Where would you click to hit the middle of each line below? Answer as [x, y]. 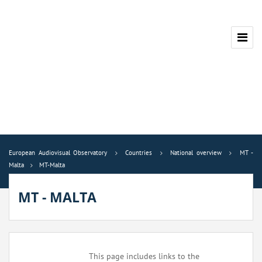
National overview [196, 153]
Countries [139, 153]
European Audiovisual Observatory [58, 153]
